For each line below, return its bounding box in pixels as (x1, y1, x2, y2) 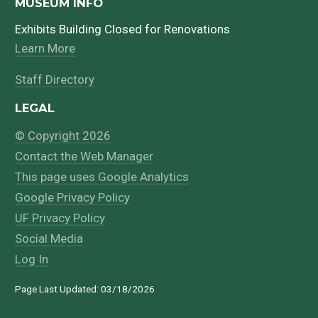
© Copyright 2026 (15, 128, 111, 143)
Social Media (15, 231, 84, 246)
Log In (15, 251, 49, 266)
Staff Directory (15, 72, 95, 87)
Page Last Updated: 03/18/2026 (15, 283, 155, 295)
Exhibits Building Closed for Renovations (15, 22, 231, 37)
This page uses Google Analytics (15, 169, 190, 184)
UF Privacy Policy (15, 210, 106, 225)
